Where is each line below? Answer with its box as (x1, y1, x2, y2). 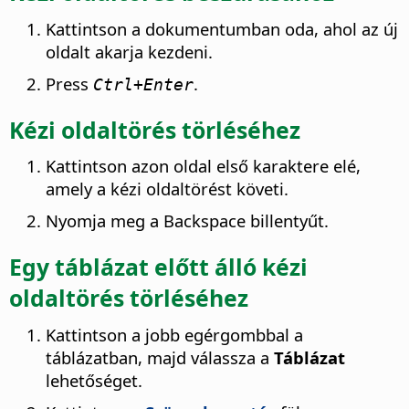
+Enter (133, 75, 194, 95)
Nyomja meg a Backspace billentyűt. (46, 209, 329, 233)
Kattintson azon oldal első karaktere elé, (46, 154, 361, 178)
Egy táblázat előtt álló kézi (9, 250, 308, 282)
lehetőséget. (46, 368, 142, 392)
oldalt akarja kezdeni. (46, 40, 213, 64)
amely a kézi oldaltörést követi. (46, 177, 288, 201)
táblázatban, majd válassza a (46, 345, 274, 369)
